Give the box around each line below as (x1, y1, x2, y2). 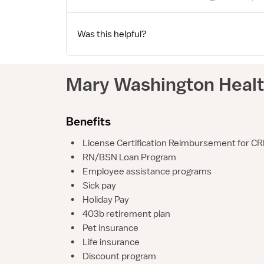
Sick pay (82, 179, 116, 192)
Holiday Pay (82, 193, 129, 206)
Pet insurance (82, 222, 138, 234)
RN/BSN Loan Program (82, 151, 176, 163)
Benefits (66, 114, 111, 128)
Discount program (82, 250, 156, 262)
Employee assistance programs (82, 165, 212, 177)
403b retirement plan (82, 207, 170, 220)
